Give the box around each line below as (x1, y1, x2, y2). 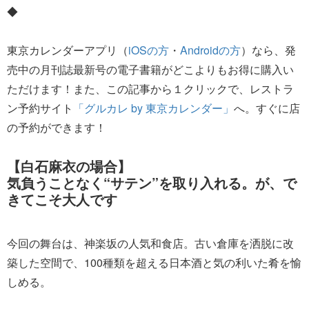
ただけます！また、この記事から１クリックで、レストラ (7, 80, 294, 97)
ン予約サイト (7, 99, 73, 116)
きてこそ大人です (7, 188, 117, 209)
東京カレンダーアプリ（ (7, 41, 128, 58)
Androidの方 (180, 41, 241, 58)
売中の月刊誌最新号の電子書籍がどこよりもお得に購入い (7, 61, 294, 77)
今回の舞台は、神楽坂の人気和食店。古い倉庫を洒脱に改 (7, 235, 294, 251)
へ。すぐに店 (234, 99, 300, 116)
